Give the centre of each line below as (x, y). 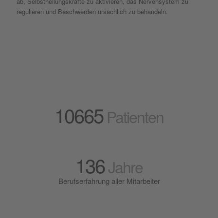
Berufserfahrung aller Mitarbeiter (109, 181)
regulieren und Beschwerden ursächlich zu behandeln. (92, 12)
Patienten (133, 117)
